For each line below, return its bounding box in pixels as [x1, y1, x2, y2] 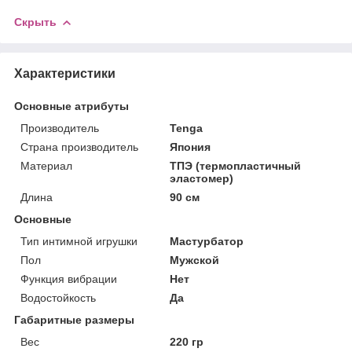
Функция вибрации [20, 272, 117, 285]
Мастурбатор [170, 234, 244, 247]
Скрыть [14, 15, 57, 28]
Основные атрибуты [14, 99, 129, 112]
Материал [20, 159, 72, 172]
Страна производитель [20, 140, 138, 153]
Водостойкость [20, 291, 96, 304]
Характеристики [14, 66, 115, 80]
